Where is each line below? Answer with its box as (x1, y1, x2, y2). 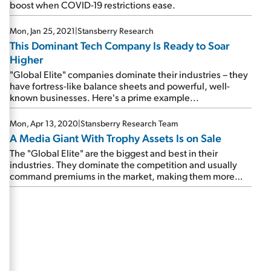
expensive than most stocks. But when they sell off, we (10, 181, 235, 194)
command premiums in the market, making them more (10, 169, 235, 182)
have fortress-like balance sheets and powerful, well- (10, 79, 230, 92)
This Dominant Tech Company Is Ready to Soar (10, 38, 230, 52)
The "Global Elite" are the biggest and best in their (10, 146, 218, 159)
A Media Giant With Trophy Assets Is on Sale (10, 131, 221, 145)
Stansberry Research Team (80, 118, 178, 128)
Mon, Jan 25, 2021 (10, 25, 75, 36)
